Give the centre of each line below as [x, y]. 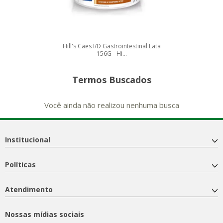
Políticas [20, 164]
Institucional [28, 139]
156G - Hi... [111, 53]
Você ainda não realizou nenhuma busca [111, 105]
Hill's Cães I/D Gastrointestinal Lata [111, 46]
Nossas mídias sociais [45, 214]
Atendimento [29, 189]
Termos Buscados [111, 79]
